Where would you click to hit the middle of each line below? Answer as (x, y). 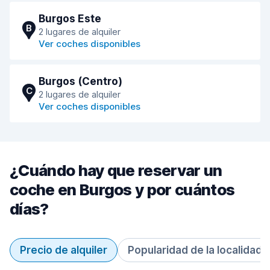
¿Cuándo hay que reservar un (116, 170)
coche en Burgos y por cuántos (122, 190)
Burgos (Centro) (80, 81)
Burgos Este (70, 19)
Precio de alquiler (64, 250)
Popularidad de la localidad (195, 250)
